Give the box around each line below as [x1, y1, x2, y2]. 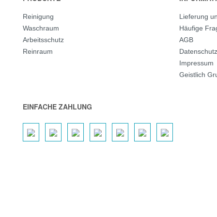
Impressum [179, 59, 214, 67]
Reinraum [23, 47, 53, 55]
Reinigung [23, 13, 54, 20]
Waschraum [23, 24, 59, 32]
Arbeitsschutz [23, 36, 64, 44]
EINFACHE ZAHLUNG [23, 102, 92, 111]
